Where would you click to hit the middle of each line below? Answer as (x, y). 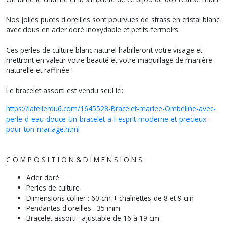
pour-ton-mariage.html (43, 129)
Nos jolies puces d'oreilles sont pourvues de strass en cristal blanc (113, 20)
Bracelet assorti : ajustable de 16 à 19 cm (93, 218)
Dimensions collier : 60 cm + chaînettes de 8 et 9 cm (110, 198)
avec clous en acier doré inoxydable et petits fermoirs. (93, 30)
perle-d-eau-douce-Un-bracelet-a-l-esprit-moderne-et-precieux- (107, 119)
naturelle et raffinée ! (40, 70)
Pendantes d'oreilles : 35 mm (73, 208)
